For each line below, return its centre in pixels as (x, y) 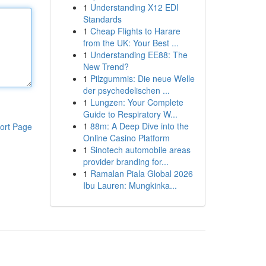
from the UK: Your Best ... (131, 43)
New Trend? (106, 66)
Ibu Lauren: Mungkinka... (130, 185)
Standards (102, 19)
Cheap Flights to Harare (135, 31)
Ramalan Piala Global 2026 (141, 173)
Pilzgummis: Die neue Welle (142, 78)
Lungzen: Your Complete (137, 102)
